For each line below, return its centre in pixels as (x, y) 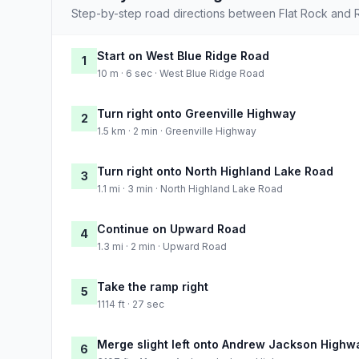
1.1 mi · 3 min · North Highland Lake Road (190, 188)
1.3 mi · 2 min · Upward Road (162, 246)
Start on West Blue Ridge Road (183, 55)
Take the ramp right (153, 286)
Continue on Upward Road (171, 228)
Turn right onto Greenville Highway (196, 113)
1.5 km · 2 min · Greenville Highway (177, 131)
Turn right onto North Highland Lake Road (215, 171)
